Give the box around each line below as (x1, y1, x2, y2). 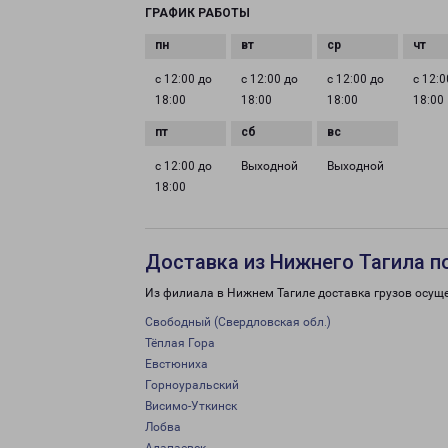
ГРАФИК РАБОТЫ (145, 6, 250, 20)
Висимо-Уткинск (145, 399, 237, 413)
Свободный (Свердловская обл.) (145, 315, 331, 329)
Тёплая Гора (145, 336, 215, 350)
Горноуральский (145, 378, 239, 392)
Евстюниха (145, 357, 208, 371)
